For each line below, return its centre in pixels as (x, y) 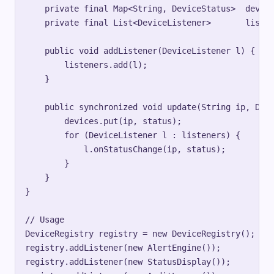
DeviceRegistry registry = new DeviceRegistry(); (140, 234)
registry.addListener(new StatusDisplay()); (128, 262)
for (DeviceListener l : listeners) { (133, 135)
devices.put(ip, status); (103, 121)
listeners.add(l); (86, 65)
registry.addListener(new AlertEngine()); (123, 248)
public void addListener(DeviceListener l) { (140, 51)
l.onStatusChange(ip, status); (125, 150)
